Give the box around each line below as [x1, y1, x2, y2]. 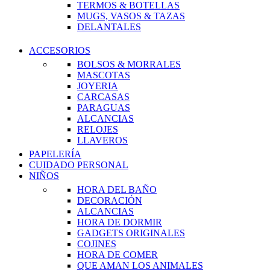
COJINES [77, 239, 116, 249]
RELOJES [77, 124, 118, 134]
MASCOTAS [77, 70, 130, 80]
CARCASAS [77, 92, 130, 102]
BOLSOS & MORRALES [77, 59, 181, 69]
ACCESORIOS [29, 45, 90, 55]
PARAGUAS [77, 102, 130, 113]
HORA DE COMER [77, 250, 158, 260]
